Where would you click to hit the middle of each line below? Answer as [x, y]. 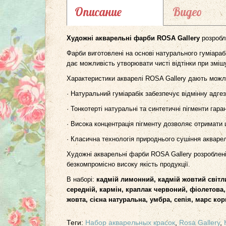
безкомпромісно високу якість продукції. [128, 164]
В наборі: [81, 179]
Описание [98, 12]
